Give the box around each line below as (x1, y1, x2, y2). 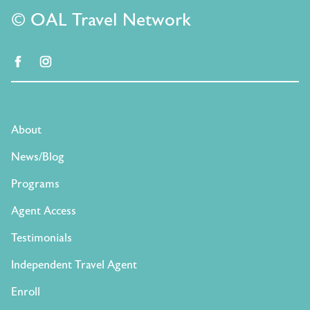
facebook (24, 55, 68, 69)
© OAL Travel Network (11, 9, 191, 30)
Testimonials (11, 230, 72, 245)
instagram (52, 55, 102, 69)
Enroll (11, 284, 40, 299)
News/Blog (11, 149, 64, 164)
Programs (11, 176, 60, 191)
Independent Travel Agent (11, 257, 137, 272)
